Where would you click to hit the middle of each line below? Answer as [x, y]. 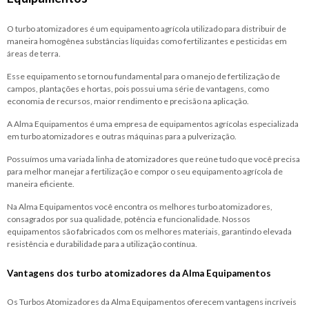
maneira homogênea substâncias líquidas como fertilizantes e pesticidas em [147, 41]
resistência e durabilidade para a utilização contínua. [102, 243]
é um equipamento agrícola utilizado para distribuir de [187, 28]
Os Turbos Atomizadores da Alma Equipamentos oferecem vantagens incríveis [152, 301]
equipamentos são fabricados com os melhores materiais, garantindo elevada [149, 231]
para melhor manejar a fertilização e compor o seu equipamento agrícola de [145, 171]
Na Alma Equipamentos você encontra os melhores [102, 206]
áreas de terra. [34, 53]
